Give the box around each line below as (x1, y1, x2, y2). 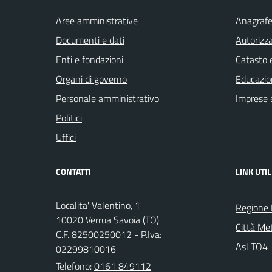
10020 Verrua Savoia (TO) (56, 212, 159, 227)
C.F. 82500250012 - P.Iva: (56, 227, 161, 242)
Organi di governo (56, 72, 127, 86)
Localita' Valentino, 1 (56, 198, 140, 212)
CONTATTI (56, 165, 91, 178)
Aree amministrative (56, 13, 138, 28)
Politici (56, 110, 82, 125)
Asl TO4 (236, 239, 268, 254)
